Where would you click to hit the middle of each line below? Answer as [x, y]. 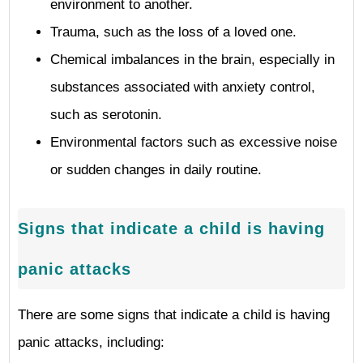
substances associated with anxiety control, [183, 87]
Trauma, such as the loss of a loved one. [173, 32]
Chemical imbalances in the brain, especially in [192, 60]
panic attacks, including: [91, 342]
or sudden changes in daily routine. [156, 170]
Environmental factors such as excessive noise [194, 142]
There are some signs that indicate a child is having [174, 315]
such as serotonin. [106, 115]
